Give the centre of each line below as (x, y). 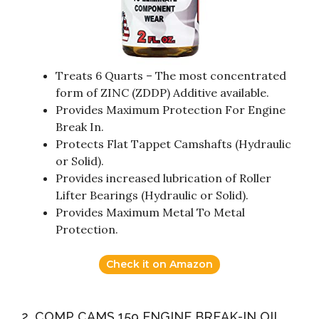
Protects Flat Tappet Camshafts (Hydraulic (173, 144)
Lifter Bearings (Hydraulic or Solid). (152, 195)
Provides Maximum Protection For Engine (171, 110)
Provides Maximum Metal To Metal (150, 213)
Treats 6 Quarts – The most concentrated (171, 76)
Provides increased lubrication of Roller (163, 178)
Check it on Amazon (159, 265)
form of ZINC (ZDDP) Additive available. (162, 93)
